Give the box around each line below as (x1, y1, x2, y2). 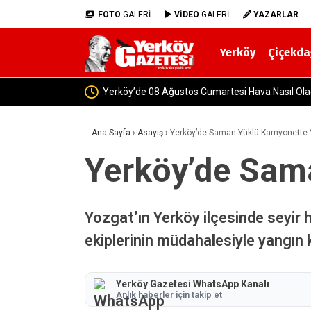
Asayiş (137, 128, 163, 137)
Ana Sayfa (92, 128, 131, 137)
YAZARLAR (253, 9, 299, 19)
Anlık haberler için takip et (116, 289, 222, 301)
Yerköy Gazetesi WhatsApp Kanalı (116, 278, 269, 290)
